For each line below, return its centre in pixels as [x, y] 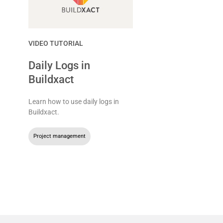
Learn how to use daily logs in [73, 101]
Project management [59, 136]
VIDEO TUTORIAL [56, 43]
